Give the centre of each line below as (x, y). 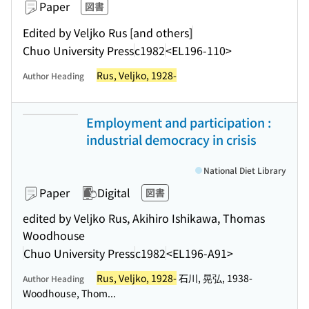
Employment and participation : (179, 122)
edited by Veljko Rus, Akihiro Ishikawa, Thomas (144, 218)
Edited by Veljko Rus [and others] (108, 32)
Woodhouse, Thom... (69, 293)
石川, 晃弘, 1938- (215, 278)
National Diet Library (245, 170)
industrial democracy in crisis (171, 139)
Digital (114, 192)
